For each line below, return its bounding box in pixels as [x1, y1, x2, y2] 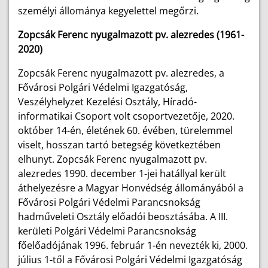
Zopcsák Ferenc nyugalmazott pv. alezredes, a [18, 66, 224, 80]
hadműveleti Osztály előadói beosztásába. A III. [18, 210, 228, 223]
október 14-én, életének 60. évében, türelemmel [18, 124, 233, 137]
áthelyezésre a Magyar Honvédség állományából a [18, 181, 243, 194]
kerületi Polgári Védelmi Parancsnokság [18, 224, 196, 237]
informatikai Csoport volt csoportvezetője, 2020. [18, 109, 234, 123]
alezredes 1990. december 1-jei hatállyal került [18, 167, 226, 180]
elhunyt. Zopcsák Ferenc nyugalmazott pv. [18, 153, 207, 166]
